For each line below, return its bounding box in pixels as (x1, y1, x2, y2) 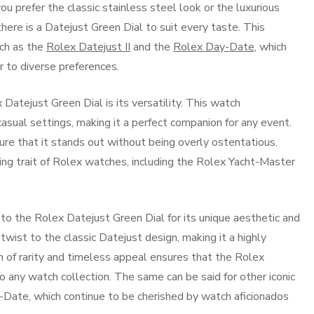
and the (130, 39, 173, 55)
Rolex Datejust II (46, 39, 130, 55)
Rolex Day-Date (173, 39, 254, 55)
